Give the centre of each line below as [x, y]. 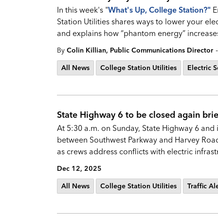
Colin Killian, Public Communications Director [140, 50]
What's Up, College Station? [158, 10]
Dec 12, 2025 [79, 168]
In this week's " [82, 10]
